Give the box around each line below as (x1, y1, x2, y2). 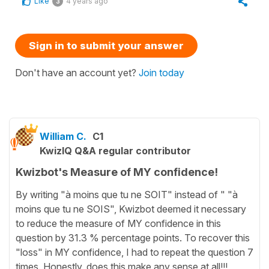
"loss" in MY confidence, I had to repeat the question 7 (16, 246, 253, 258)
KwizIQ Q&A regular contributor (40, 144, 191, 157)
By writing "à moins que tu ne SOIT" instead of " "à (16, 188, 238, 201)
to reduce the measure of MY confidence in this (16, 217, 221, 229)
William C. (40, 130, 86, 142)
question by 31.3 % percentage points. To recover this (16, 231, 252, 244)
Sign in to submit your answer (29, 39, 184, 52)
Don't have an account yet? (15, 66, 139, 79)
